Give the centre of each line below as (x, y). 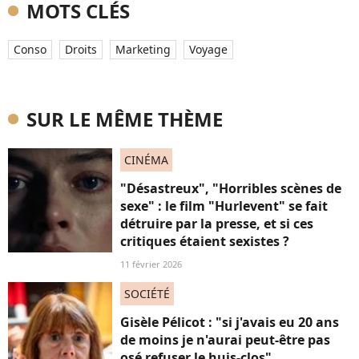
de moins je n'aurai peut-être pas (225, 340)
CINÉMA (146, 160)
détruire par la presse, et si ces (217, 224)
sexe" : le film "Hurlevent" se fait (224, 206)
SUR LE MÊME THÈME (125, 119)
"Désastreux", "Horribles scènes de (231, 188)
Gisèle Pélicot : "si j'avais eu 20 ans (230, 322)
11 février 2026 (151, 264)
